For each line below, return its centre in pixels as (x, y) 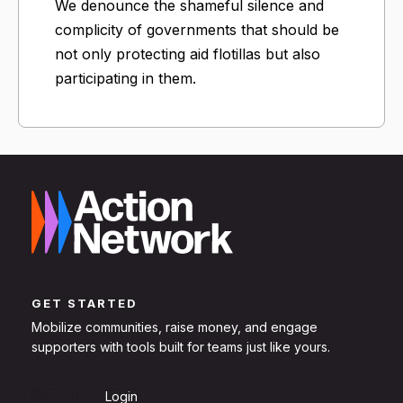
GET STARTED (85, 304)
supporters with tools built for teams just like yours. (181, 347)
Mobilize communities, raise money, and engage (175, 327)
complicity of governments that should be (197, 30)
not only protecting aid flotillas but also (188, 54)
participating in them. (125, 79)
